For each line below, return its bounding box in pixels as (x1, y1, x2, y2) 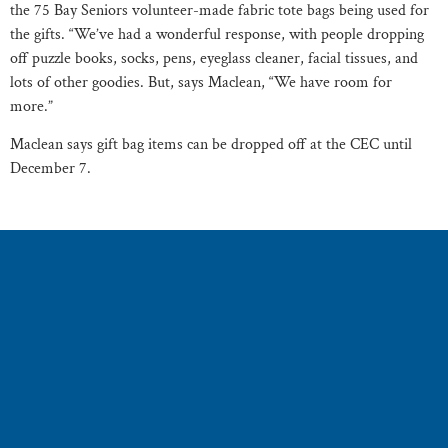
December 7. (10, 157, 91, 179)
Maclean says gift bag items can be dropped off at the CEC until (10, 133, 412, 155)
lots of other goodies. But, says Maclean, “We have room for (10, 71, 392, 93)
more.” (10, 95, 53, 117)
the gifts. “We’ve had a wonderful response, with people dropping (10, 23, 424, 45)
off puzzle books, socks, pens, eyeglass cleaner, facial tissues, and (10, 47, 418, 69)
